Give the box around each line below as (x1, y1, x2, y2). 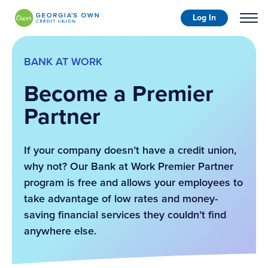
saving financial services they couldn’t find (24, 207, 226, 223)
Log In (193, 11, 216, 25)
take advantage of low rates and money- (24, 191, 218, 206)
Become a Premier (24, 77, 214, 110)
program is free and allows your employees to (24, 175, 243, 190)
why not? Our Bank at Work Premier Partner (24, 159, 233, 174)
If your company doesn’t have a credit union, (24, 142, 236, 158)
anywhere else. (24, 223, 96, 239)
